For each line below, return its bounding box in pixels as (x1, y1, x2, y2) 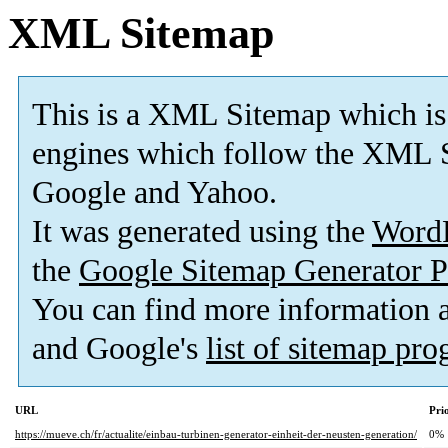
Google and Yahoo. (32, 175, 277, 211)
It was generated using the (32, 214, 372, 250)
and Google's (32, 331, 206, 367)
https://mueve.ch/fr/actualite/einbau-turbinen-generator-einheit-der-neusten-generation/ (15, 428, 417, 441)
